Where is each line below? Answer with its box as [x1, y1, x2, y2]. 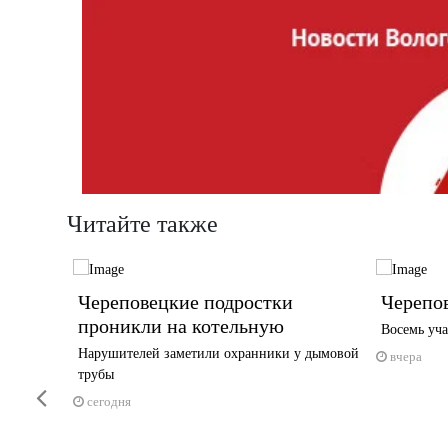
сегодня [86, 394, 131, 410]
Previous [7, 378, 56, 394]
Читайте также [67, 210, 218, 237]
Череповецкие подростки [77, 291, 293, 314]
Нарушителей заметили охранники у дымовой [77, 346, 359, 362]
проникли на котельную [77, 315, 284, 338]
